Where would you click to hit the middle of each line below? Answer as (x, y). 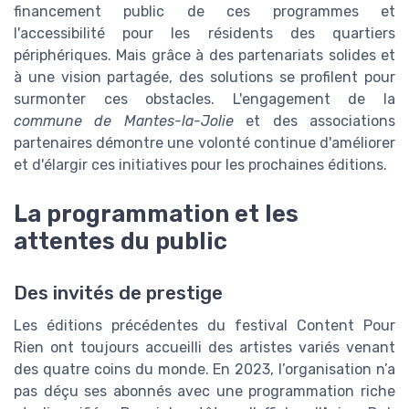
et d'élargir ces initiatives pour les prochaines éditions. (200, 165)
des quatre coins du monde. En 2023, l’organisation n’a (204, 369)
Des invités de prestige (118, 293)
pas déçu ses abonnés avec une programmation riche (204, 391)
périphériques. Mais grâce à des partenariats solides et (204, 56)
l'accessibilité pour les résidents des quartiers (204, 34)
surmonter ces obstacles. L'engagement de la (204, 100)
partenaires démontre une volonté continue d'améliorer (204, 143)
